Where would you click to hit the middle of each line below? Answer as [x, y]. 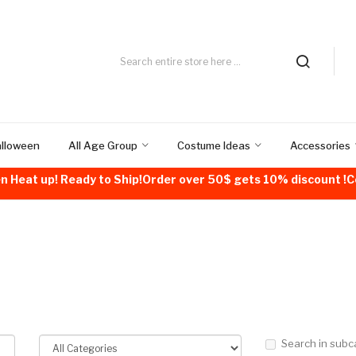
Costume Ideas [214, 145]
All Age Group [103, 145]
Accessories [320, 145]
